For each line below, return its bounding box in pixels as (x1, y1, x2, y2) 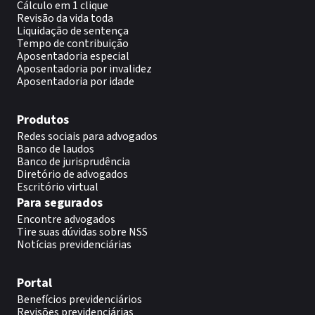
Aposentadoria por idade (17, 74, 134, 89)
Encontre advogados (17, 212, 115, 227)
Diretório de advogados (17, 167, 128, 182)
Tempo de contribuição (17, 36, 129, 51)
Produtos (17, 111, 69, 129)
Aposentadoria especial (17, 49, 129, 64)
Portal (17, 274, 52, 292)
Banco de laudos (17, 141, 94, 157)
